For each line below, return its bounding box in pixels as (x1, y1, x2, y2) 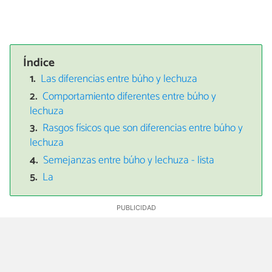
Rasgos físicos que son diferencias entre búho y (42, 120, 243, 138)
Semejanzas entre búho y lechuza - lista (43, 151, 215, 169)
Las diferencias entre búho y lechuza (41, 70, 198, 89)
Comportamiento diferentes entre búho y (42, 87, 217, 106)
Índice (23, 53, 55, 72)
